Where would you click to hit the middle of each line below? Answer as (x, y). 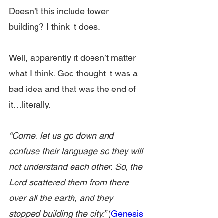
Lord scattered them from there (70, 182)
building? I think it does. (54, 27)
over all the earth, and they (62, 198)
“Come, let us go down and (62, 136)
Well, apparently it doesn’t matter (73, 58)
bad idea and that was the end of (73, 89)
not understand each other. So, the (77, 167)
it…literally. (30, 104)
